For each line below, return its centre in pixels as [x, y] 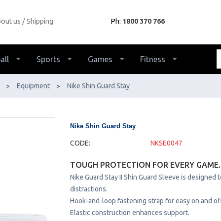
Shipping [40, 21]
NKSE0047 [166, 143]
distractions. [89, 189]
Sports [48, 59]
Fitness [153, 59]
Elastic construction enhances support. [129, 213]
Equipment [33, 86]
